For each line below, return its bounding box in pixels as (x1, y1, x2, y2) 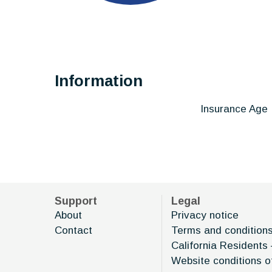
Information (55, 72, 143, 89)
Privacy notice (171, 209, 239, 221)
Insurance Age (200, 103, 268, 115)
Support (55, 195, 97, 207)
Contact (55, 225, 92, 236)
